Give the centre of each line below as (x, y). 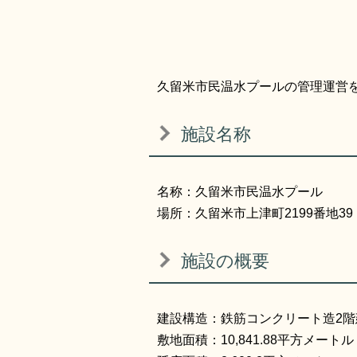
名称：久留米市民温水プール (240, 192)
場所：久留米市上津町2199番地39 (255, 214)
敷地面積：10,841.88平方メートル (255, 340)
